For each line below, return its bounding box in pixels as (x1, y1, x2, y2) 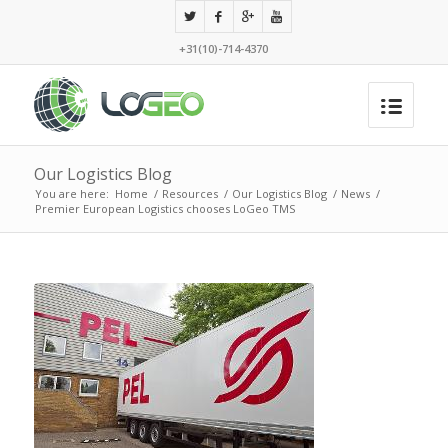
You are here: (34, 186, 109, 201)
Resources (161, 186, 218, 201)
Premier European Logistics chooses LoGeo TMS (34, 201, 295, 216)
